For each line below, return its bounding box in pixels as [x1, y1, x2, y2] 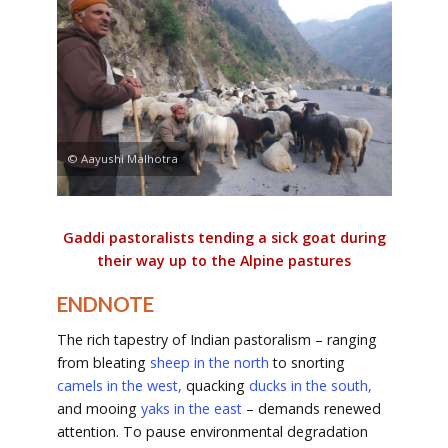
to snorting [272, 353, 345, 373]
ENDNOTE [56, 291, 154, 316]
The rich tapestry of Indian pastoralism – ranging [56, 330, 377, 350]
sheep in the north [149, 353, 269, 373]
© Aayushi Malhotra [66, 150, 178, 166]
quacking [181, 376, 249, 396]
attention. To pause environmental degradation [56, 422, 368, 442]
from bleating [56, 353, 146, 373]
